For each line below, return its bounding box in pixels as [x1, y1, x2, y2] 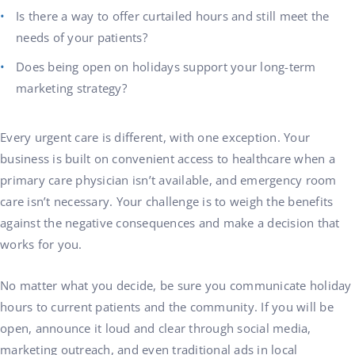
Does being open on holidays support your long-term [16, 59, 316, 74]
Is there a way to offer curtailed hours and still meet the [16, 8, 330, 24]
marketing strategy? [16, 80, 127, 96]
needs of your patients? [16, 29, 147, 45]
